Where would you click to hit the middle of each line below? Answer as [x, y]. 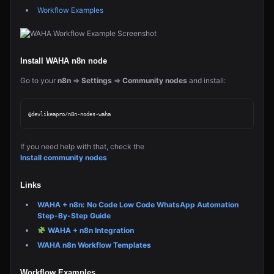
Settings [97, 80]
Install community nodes [64, 157]
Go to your [39, 80]
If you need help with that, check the [82, 146]
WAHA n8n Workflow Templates [94, 245]
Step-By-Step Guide [74, 216]
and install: [206, 80]
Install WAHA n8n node [64, 61]
